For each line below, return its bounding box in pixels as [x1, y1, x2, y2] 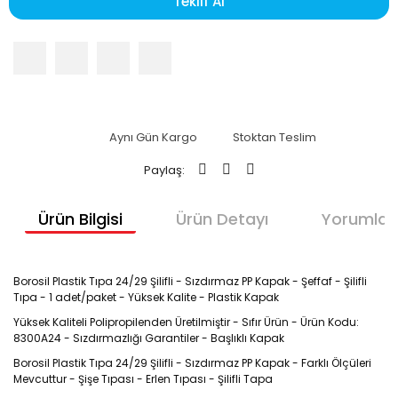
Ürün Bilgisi [37, 208, 123, 230]
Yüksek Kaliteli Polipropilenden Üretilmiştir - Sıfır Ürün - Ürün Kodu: [13, 314, 359, 330]
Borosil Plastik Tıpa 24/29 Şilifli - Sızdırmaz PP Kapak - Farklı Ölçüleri [13, 355, 371, 370]
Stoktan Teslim [232, 128, 316, 146]
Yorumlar [321, 208, 394, 230]
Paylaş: [143, 161, 185, 179]
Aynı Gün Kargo [108, 128, 197, 146]
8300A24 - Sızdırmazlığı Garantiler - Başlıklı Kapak [13, 330, 284, 346]
